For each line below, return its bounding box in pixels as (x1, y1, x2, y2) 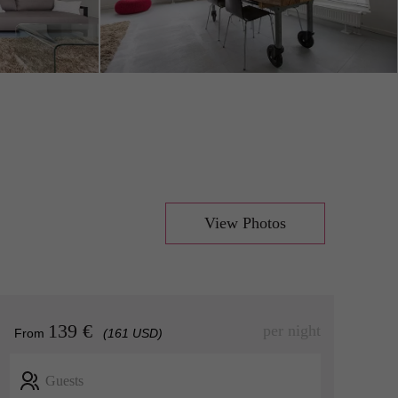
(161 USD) (103, 326, 163, 340)
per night (263, 322, 321, 339)
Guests (45, 373, 84, 388)
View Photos (204, 214, 286, 232)
